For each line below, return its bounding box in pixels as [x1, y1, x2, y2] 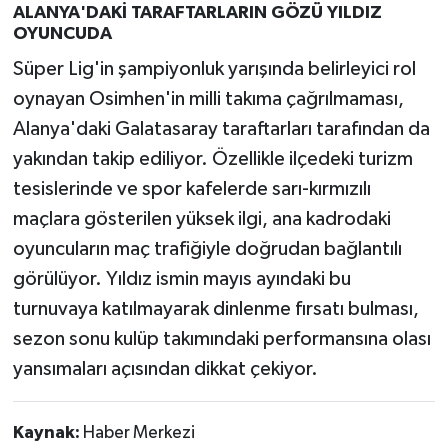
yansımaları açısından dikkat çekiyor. [12, 358, 318, 379]
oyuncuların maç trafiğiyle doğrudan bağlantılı [12, 238, 402, 259]
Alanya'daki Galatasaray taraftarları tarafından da [12, 118, 430, 139]
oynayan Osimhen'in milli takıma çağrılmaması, [12, 88, 404, 109]
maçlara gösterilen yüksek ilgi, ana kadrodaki [12, 208, 391, 229]
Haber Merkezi [82, 423, 195, 442]
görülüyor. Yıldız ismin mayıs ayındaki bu [12, 268, 351, 289]
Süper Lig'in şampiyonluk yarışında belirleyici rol [12, 58, 416, 79]
